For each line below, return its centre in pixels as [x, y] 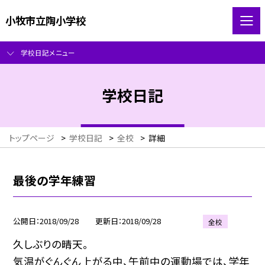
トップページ [32, 138]
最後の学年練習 [55, 180]
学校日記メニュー [48, 53]
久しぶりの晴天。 [51, 244]
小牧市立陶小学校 [45, 20]
